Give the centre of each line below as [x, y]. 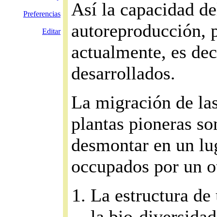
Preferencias [42, 14]
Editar [51, 31]
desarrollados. [123, 73]
